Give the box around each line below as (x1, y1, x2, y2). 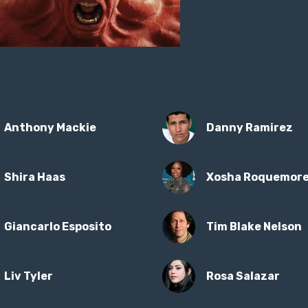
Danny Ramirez (206, 121, 293, 134)
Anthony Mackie (4, 121, 96, 134)
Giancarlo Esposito (4, 220, 111, 233)
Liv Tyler (4, 269, 53, 283)
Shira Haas (4, 170, 65, 184)
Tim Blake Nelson (206, 220, 302, 233)
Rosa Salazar (206, 269, 280, 283)
